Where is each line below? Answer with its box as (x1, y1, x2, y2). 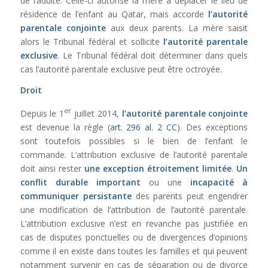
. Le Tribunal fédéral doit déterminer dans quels (57, 49, 248, 61)
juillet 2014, (71, 108, 122, 120)
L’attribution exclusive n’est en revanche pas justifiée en (20, 218, 248, 230)
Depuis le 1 (20, 108, 65, 120)
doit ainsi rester (20, 163, 84, 175)
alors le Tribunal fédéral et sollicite (20, 35, 163, 47)
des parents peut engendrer (131, 190, 248, 202)
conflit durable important (20, 176, 141, 188)
